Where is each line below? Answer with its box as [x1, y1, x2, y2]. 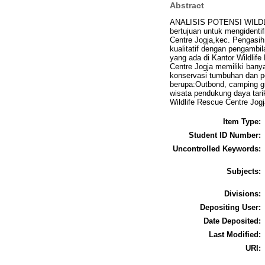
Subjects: [227, 166, 261, 176]
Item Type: [223, 117, 261, 126]
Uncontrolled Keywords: [173, 144, 261, 153]
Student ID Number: [189, 130, 261, 140]
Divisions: [224, 189, 261, 198]
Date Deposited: [203, 216, 261, 225]
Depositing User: [200, 202, 261, 212]
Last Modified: [209, 230, 261, 239]
